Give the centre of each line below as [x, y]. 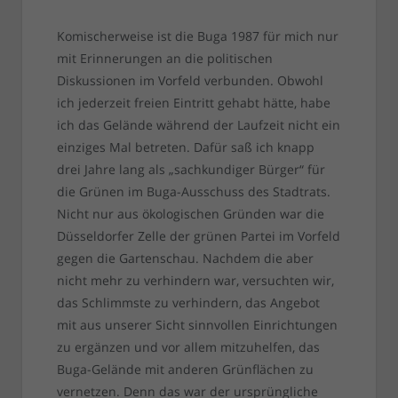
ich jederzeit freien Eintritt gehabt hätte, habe [193, 103]
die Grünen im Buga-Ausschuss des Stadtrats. [193, 192]
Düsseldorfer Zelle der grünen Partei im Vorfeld [198, 236]
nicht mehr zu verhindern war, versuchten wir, [195, 281]
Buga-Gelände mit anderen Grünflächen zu [185, 370]
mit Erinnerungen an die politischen [164, 59]
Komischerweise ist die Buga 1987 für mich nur [197, 36]
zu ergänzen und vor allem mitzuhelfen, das [188, 347]
